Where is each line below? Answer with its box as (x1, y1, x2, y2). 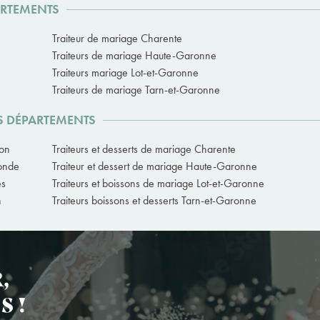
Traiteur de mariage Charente (52, 31, 182, 46)
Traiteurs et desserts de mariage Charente (52, 141, 236, 157)
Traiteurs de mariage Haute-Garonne (52, 48, 216, 64)
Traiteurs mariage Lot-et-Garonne (52, 65, 199, 81)
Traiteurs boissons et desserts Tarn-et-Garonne (52, 193, 256, 209)
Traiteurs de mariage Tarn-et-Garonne (52, 82, 220, 98)
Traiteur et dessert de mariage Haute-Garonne (52, 159, 257, 174)
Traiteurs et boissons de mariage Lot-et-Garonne (52, 176, 264, 191)
